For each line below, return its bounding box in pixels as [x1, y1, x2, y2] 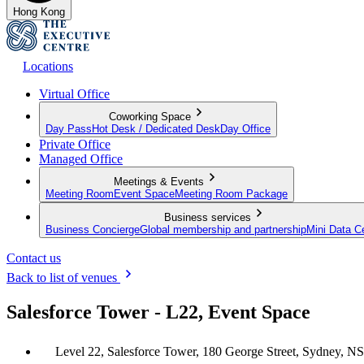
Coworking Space [109, 110, 191, 123]
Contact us [6, 250, 61, 265]
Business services [163, 210, 251, 223]
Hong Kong [13, 5, 65, 18]
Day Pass [45, 122, 92, 135]
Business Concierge [45, 223, 140, 236]
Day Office [220, 122, 271, 135]
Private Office [39, 136, 110, 151]
